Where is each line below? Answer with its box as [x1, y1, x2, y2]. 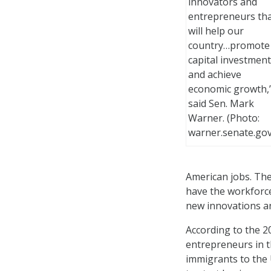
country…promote [188, 38, 270, 52]
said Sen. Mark [188, 96, 254, 110]
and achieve [188, 67, 241, 81]
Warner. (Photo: [188, 111, 260, 125]
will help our [188, 24, 244, 38]
